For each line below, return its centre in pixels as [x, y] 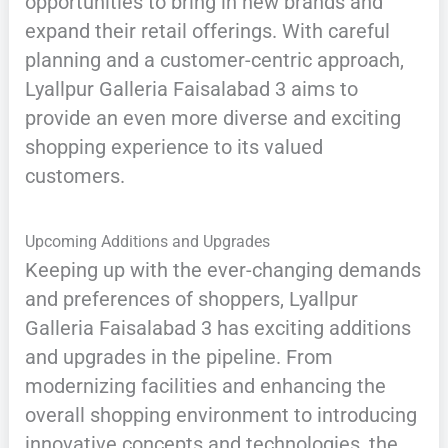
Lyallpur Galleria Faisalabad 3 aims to [191, 89]
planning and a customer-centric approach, [214, 60]
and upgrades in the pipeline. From [178, 357]
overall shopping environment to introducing [220, 415]
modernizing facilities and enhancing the [205, 386]
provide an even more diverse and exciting [212, 118]
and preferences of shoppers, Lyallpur [191, 299]
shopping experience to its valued [173, 147]
